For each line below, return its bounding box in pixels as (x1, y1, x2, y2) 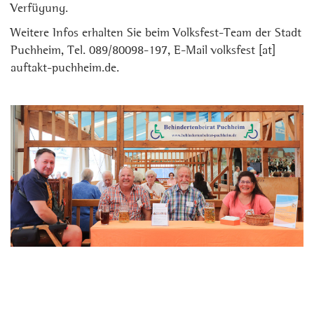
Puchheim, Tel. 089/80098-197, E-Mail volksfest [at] (11, 44, 275, 57)
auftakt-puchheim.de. (11, 62, 119, 75)
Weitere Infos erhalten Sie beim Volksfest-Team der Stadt (11, 27, 301, 40)
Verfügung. (11, 2, 68, 15)
